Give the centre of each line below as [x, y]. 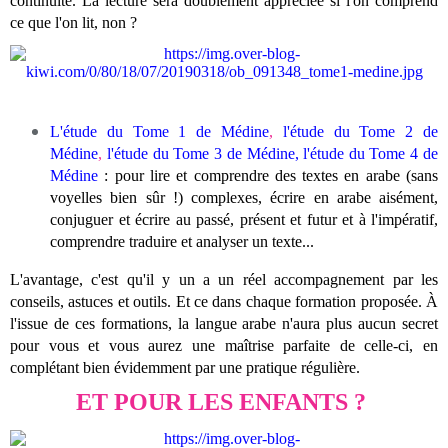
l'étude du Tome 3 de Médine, [202, 153]
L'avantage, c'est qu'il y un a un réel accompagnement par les [224, 279]
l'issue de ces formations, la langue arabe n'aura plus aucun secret [224, 323]
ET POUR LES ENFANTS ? [224, 402]
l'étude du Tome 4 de [370, 153]
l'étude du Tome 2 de [360, 131]
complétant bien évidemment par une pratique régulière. [187, 367]
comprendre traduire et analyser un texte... [182, 241]
